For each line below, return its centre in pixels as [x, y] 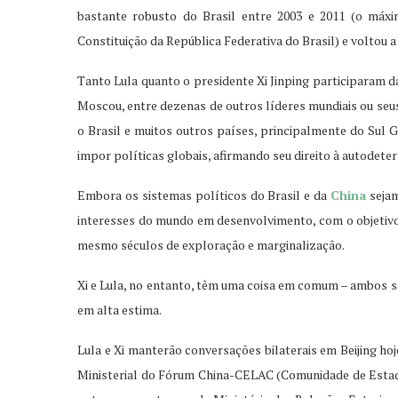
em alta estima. [119, 309]
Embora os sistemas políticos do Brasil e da [204, 195]
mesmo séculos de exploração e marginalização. [211, 244]
